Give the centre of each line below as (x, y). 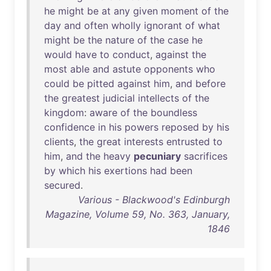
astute (127, 69)
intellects (158, 98)
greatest (81, 98)
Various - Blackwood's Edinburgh (154, 200)
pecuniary (157, 156)
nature (120, 40)
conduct (131, 54)
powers (142, 127)
